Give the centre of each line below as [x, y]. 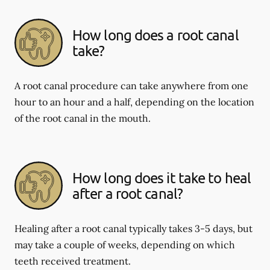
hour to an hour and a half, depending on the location [134, 102]
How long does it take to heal [162, 177]
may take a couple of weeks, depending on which [125, 245]
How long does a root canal [155, 35]
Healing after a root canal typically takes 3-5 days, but [133, 228]
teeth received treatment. [73, 261]
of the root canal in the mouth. [83, 118]
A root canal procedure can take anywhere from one [131, 86]
